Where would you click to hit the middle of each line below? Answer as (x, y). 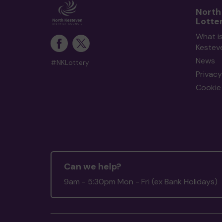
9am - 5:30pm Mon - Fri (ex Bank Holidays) (141, 182)
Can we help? (93, 166)
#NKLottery (70, 63)
